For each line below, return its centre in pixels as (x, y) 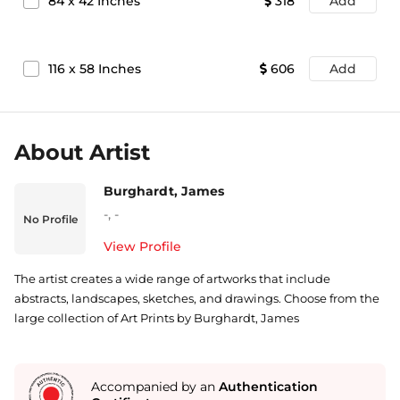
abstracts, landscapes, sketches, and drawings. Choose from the (197, 298)
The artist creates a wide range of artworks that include (172, 279)
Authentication (268, 387)
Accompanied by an (155, 387)
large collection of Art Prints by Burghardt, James (157, 318)
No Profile (50, 219)
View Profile (142, 246)
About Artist (82, 152)
